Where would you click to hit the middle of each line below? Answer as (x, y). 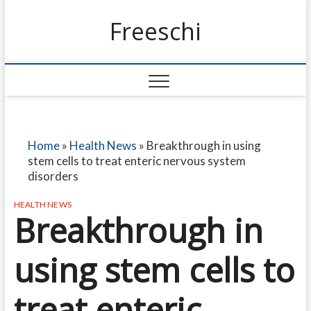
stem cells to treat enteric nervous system (136, 161)
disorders (53, 176)
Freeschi (155, 31)
